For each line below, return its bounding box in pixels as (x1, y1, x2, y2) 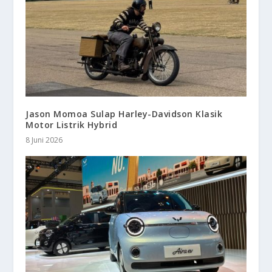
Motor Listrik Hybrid (25, 118, 118, 131)
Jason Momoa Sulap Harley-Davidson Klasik (25, 107, 223, 120)
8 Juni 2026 (25, 134, 63, 145)
